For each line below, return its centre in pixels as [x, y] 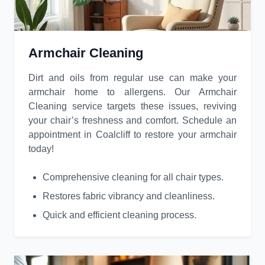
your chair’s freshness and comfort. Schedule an [132, 121]
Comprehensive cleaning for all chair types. [133, 177]
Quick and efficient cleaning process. [119, 215]
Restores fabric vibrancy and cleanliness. [129, 196]
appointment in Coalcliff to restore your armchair [132, 135]
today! [41, 149]
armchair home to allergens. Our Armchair [132, 92]
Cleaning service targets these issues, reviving [132, 106]
